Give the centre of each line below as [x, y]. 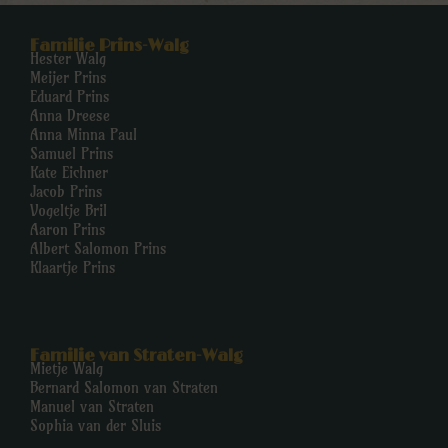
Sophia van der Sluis [96, 426]
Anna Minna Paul [83, 135]
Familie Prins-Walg [109, 46]
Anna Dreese [70, 116]
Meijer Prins [68, 78]
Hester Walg [68, 59]
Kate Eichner [69, 173]
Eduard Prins [70, 97]
